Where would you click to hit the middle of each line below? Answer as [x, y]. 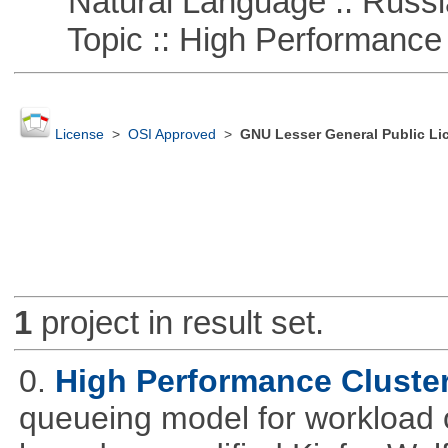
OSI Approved [171, 135]
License [79, 135]
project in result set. [177, 323]
